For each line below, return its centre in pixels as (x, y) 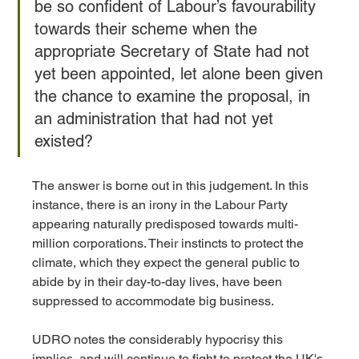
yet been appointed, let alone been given (182, 74)
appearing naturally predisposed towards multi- (165, 224)
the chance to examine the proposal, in (175, 97)
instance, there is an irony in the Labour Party (162, 205)
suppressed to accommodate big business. (155, 301)
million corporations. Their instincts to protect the (170, 244)
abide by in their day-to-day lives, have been (159, 282)
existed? (67, 141)
